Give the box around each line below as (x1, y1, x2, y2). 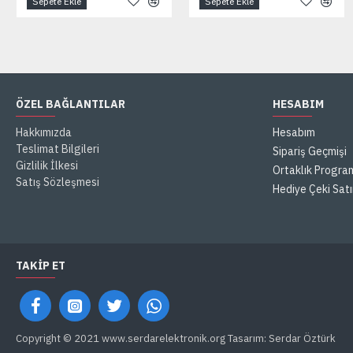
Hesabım (273, 125, 315, 139)
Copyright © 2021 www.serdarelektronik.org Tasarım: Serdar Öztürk (16, 332, 336, 345)
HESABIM (273, 97, 324, 111)
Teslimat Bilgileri (16, 142, 99, 156)
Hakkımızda (16, 125, 72, 139)
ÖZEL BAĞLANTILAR (16, 97, 125, 111)
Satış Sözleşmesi (16, 175, 99, 189)
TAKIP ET (16, 258, 65, 273)
